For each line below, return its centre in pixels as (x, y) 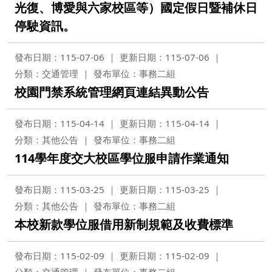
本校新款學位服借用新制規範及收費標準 (124, 224)
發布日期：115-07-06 (59, 57)
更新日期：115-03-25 (165, 189)
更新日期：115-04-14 (165, 123)
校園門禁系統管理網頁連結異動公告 (112, 92)
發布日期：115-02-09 (59, 256)
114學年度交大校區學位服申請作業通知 (122, 158)
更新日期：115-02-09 (165, 256)
